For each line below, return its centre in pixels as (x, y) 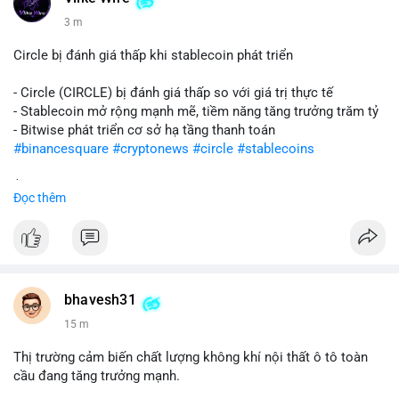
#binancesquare (61, 149)
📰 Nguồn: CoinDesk (74, 261)
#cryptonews (151, 149)
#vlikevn (38, 224)
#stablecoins (276, 149)
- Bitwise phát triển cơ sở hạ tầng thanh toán (144, 130)
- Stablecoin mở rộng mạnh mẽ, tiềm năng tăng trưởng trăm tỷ (196, 111)
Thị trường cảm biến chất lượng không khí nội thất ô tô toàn (191, 357)
